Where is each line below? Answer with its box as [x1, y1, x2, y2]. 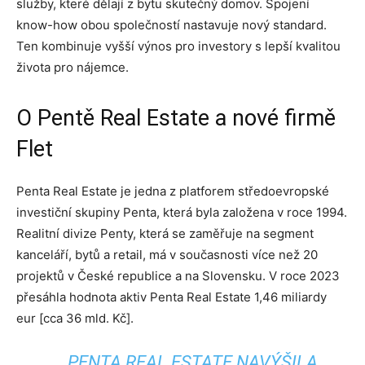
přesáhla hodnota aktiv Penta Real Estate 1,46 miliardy [16, 289, 327, 305]
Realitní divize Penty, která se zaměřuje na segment [16, 226, 314, 241]
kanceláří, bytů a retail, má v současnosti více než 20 [16, 247, 318, 262]
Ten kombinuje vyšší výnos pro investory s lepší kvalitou [16, 38, 341, 54]
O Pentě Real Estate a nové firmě [16, 105, 336, 131]
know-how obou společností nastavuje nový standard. [16, 17, 327, 33]
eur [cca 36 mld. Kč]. [16, 310, 134, 326]
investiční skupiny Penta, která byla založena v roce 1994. [16, 204, 347, 220]
